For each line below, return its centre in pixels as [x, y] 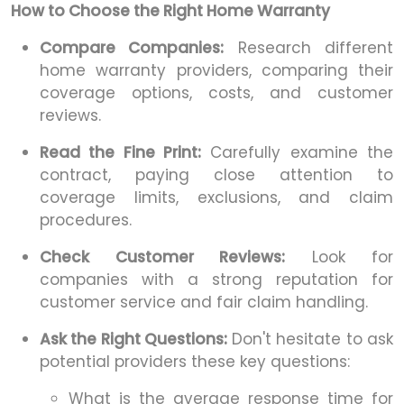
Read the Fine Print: [120, 153]
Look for [339, 257]
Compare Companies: [132, 48]
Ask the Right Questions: [136, 340]
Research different [309, 48]
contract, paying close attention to [216, 175]
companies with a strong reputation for [216, 280]
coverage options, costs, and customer [216, 93]
